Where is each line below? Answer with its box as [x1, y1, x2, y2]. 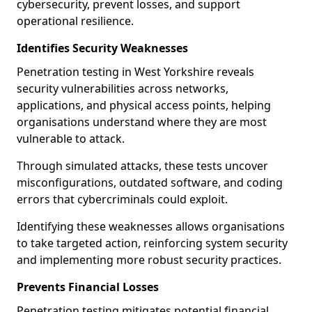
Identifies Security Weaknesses [17, 40, 188, 56]
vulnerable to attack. [17, 131, 127, 146]
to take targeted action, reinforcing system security [17, 235, 288, 251]
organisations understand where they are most [17, 114, 267, 130]
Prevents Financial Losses [17, 279, 159, 295]
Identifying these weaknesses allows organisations [17, 219, 285, 234]
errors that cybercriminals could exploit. [17, 192, 231, 207]
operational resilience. [17, 13, 134, 29]
